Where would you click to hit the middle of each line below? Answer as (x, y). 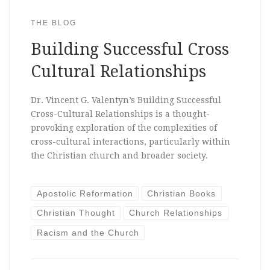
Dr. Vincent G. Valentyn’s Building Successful (126, 100)
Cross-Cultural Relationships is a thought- (120, 114)
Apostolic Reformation (85, 193)
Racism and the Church (88, 232)
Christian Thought (76, 213)
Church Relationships (176, 213)
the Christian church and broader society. (119, 155)
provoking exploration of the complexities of (124, 127)
